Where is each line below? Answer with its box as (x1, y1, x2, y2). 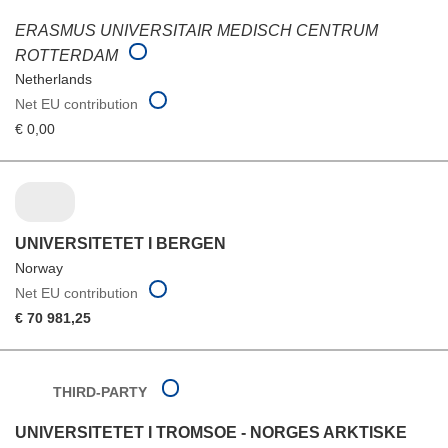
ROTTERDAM (15, 46, 122, 64)
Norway (15, 259, 63, 276)
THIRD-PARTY (52, 383, 147, 400)
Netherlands (15, 71, 92, 88)
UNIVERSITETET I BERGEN (15, 234, 226, 252)
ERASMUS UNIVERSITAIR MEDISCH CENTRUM (15, 21, 378, 39)
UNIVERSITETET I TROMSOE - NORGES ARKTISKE (15, 423, 407, 441)
